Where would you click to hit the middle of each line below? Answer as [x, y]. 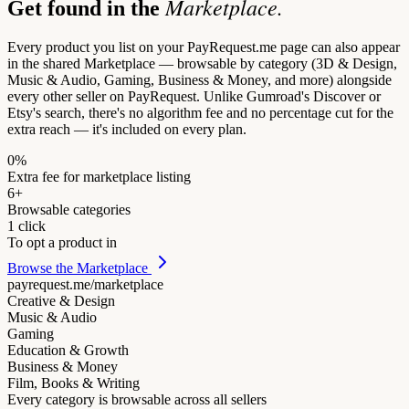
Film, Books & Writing [73, 383]
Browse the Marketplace [79, 267]
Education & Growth [68, 350]
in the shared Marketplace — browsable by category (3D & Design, [202, 63]
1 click [26, 225]
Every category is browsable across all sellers [137, 399]
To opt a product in [62, 242]
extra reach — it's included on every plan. [127, 129]
